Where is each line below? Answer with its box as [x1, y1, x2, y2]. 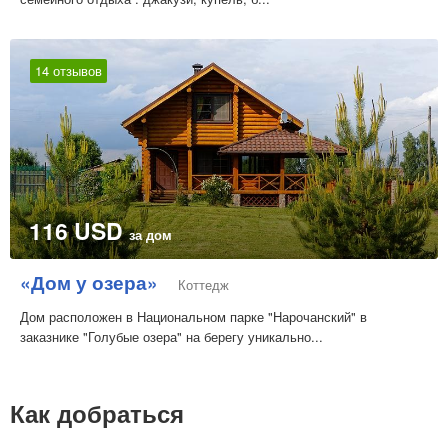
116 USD [29, 214, 129, 248]
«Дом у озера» [20, 269, 158, 297]
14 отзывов [35, 61, 102, 81]
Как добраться [10, 396, 184, 431]
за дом [129, 225, 172, 245]
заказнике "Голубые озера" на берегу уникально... [20, 327, 323, 347]
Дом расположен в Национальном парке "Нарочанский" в [20, 307, 367, 327]
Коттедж [178, 275, 229, 295]
